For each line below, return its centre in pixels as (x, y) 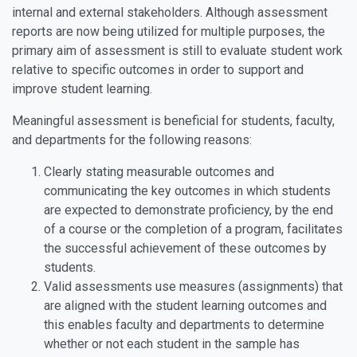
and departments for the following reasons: (141, 140)
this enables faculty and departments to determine (184, 325)
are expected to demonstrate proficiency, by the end (188, 210)
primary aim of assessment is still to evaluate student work (177, 51)
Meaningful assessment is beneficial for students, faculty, (173, 121)
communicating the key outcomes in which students (187, 191)
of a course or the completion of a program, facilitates (193, 229)
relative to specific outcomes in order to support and (158, 70)
